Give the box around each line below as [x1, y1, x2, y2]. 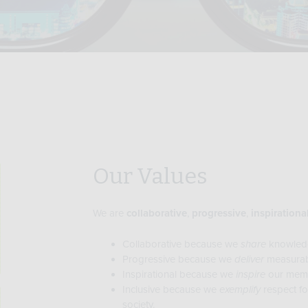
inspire [235, 267, 265, 280]
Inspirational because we [122, 267, 236, 280]
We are [93, 207, 126, 219]
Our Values [93, 163, 208, 189]
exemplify [219, 283, 261, 296]
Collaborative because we [122, 237, 241, 250]
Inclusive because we [122, 283, 219, 296]
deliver [234, 252, 267, 265]
